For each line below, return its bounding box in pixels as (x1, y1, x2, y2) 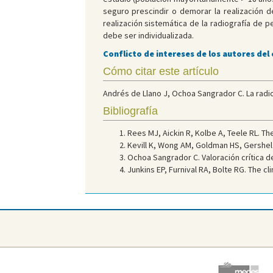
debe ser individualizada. (102, 30, 194, 41)
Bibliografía (102, 105, 158, 118)
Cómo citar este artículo (102, 65, 219, 78)
